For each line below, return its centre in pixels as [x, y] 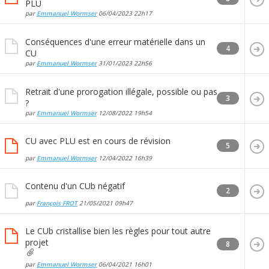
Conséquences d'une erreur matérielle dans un [115, 41]
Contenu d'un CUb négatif [75, 186]
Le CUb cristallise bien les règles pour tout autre [118, 231]
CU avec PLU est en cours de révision [98, 141]
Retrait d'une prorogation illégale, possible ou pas [121, 91]
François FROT [57, 203]
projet [37, 243]
